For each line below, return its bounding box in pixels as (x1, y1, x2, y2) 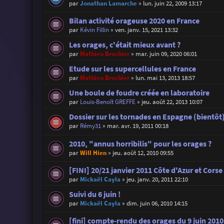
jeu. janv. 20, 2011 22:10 (126, 174, 188, 183)
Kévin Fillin (79, 25, 109, 34)
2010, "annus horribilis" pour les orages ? (68, 138, 211, 148)
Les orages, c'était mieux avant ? (68, 40, 180, 50)
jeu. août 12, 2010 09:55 (112, 148, 173, 157)
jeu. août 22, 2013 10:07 (141, 97, 202, 106)
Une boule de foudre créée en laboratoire (68, 88, 209, 98)
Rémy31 (79, 121, 101, 130)
